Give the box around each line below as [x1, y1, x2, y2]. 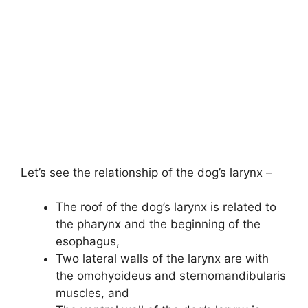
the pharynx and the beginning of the [56, 217, 261, 232]
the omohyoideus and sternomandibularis [56, 269, 286, 283]
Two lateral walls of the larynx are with [56, 252, 269, 266]
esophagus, [56, 234, 120, 249]
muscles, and [56, 286, 129, 300]
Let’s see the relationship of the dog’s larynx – [21, 165, 272, 179]
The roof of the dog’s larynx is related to [56, 200, 276, 214]
